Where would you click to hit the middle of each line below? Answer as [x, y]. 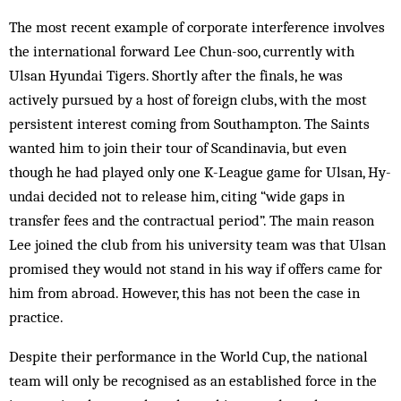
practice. [36, 317]
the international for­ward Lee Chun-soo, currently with [182, 51]
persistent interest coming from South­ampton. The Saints [189, 124]
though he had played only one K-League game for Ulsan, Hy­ [200, 172]
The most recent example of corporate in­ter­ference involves [197, 27]
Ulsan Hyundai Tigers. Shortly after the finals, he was [176, 75]
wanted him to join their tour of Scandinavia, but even [178, 148]
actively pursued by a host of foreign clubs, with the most [188, 99]
